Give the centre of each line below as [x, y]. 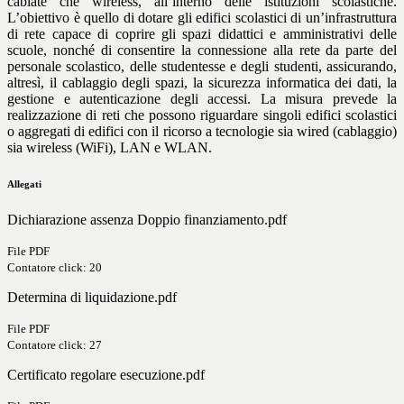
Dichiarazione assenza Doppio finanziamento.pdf [147, 220]
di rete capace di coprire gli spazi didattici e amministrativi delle [202, 34]
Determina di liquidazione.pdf [92, 298]
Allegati [24, 184]
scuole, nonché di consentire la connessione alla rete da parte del [202, 50]
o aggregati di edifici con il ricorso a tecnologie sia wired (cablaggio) [202, 132]
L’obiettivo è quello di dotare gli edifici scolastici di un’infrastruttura [202, 18]
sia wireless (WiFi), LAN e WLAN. [110, 148]
